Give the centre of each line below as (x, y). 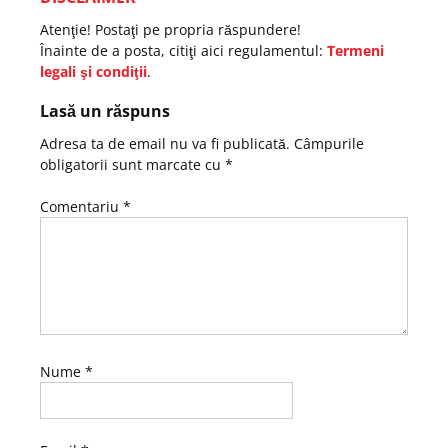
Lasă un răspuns (105, 110)
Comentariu (81, 206)
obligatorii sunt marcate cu (132, 164)
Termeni (355, 50)
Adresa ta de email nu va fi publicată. (165, 143)
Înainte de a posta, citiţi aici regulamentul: (183, 50)
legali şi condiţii (93, 71)
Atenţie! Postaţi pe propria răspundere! (170, 29)
